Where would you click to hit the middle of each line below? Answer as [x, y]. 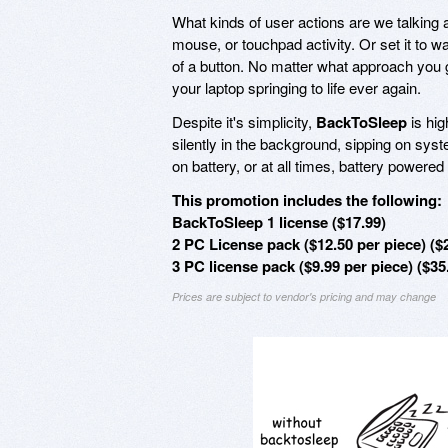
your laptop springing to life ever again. [296, 87]
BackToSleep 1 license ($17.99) [279, 221]
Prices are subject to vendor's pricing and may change [304, 296]
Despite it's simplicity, [244, 121]
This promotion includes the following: [307, 199]
